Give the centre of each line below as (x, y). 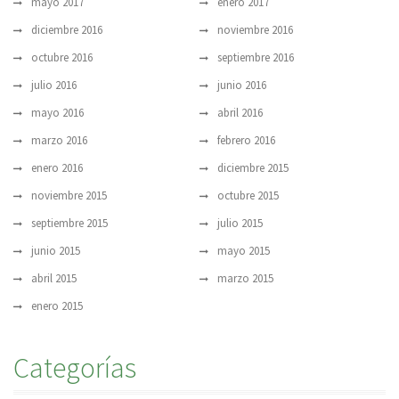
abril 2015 (54, 279)
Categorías (75, 368)
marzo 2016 (59, 141)
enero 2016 (57, 168)
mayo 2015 (244, 251)
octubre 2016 (62, 58)
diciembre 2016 (67, 30)
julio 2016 (54, 85)
